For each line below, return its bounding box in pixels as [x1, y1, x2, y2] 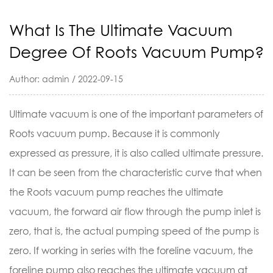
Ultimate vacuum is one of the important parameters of [9, 108, 263, 120]
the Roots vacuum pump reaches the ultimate [9, 186, 223, 198]
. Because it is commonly [107, 127, 220, 140]
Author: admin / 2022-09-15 [9, 74, 123, 84]
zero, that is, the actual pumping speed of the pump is [9, 225, 259, 237]
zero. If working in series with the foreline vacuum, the [9, 244, 253, 257]
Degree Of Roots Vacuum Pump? [9, 43, 264, 62]
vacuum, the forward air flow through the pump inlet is [9, 205, 261, 218]
